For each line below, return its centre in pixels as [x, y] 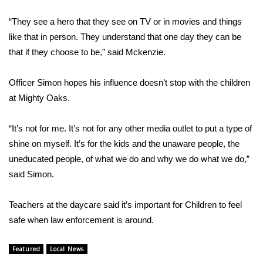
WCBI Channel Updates [75, 142]
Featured [26, 249]
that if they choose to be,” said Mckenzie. [87, 52]
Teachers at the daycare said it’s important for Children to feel [125, 205]
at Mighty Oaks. [39, 98]
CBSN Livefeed [56, 171]
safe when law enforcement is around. [81, 220]
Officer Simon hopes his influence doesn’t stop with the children [129, 82]
